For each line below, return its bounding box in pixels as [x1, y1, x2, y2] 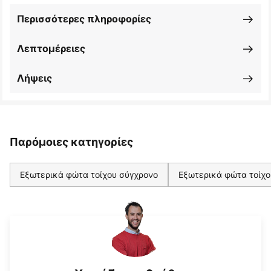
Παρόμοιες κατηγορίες [10, 135, 133, 149]
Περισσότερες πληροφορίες [17, 13, 151, 25]
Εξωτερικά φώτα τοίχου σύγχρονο [20, 169, 158, 181]
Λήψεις [17, 72, 52, 85]
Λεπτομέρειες [17, 42, 85, 55]
